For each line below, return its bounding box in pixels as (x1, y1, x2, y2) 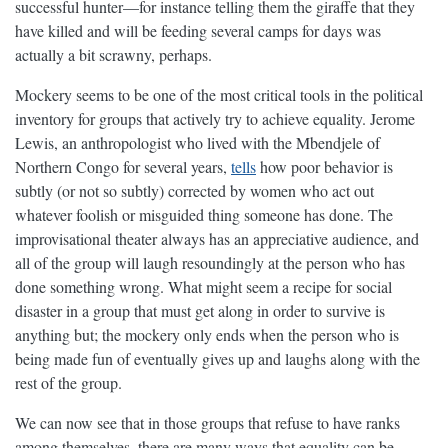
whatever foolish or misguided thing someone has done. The (15, 204, 393, 226)
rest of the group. (15, 372, 122, 394)
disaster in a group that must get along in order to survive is (15, 300, 385, 322)
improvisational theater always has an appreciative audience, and (15, 228, 419, 250)
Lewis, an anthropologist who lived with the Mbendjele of (15, 132, 380, 154)
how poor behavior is (256, 156, 393, 178)
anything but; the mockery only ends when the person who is (15, 324, 399, 346)
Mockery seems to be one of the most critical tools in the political (15, 84, 423, 106)
